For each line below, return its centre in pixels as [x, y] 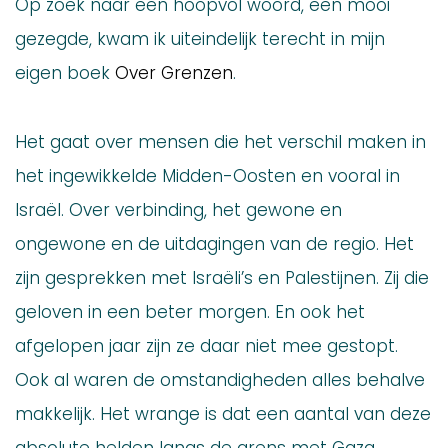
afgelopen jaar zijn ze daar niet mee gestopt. [206, 346]
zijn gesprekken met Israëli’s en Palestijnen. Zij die [222, 278]
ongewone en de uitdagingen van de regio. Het [214, 244]
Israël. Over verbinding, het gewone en [178, 210]
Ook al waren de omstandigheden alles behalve [220, 380]
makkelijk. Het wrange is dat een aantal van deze [223, 414]
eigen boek [65, 73]
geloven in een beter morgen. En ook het [190, 312]
